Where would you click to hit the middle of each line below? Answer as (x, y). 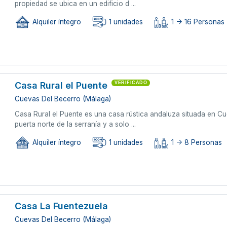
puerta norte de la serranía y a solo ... (75, 124)
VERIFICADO (131, 82)
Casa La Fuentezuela (62, 206)
